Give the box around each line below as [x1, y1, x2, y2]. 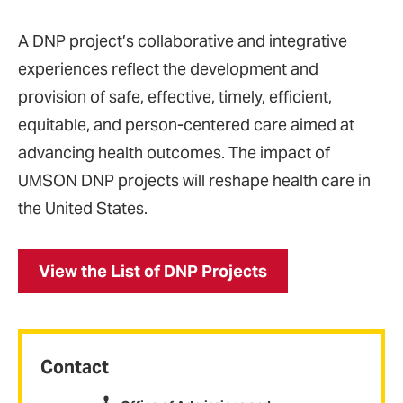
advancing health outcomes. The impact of [18, 142, 330, 163]
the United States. [18, 198, 148, 219]
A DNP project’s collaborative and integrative [18, 31, 347, 51]
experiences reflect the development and [18, 58, 318, 79]
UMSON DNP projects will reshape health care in [18, 170, 371, 191]
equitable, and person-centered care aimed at [18, 114, 354, 135]
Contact [40, 355, 109, 379]
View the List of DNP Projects [39, 261, 267, 282]
